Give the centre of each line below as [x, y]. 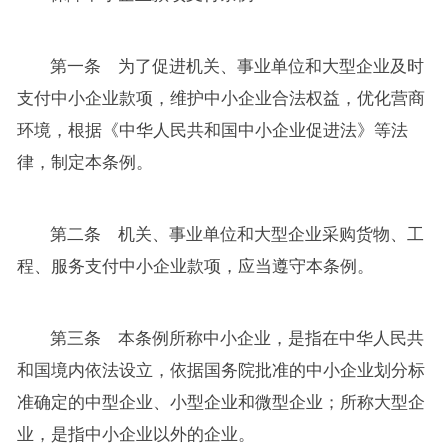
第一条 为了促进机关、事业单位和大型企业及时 [237, 66]
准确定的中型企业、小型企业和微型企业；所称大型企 [220, 402]
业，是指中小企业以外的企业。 [135, 434]
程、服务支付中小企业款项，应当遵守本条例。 [195, 266]
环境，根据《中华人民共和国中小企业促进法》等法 [212, 130]
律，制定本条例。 [84, 162]
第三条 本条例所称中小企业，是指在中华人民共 [237, 338]
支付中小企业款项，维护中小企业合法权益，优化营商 [220, 98]
